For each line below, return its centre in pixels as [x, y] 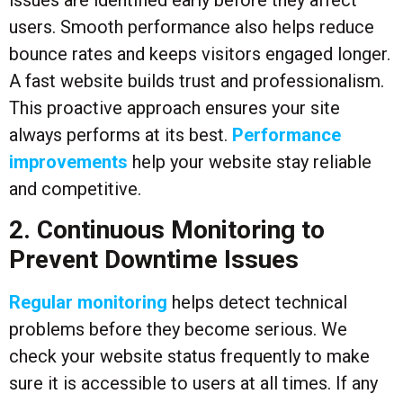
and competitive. [75, 188]
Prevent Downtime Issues [154, 260]
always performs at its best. [118, 134]
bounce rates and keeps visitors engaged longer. [200, 54]
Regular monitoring [88, 303]
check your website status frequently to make [189, 357]
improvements [68, 161]
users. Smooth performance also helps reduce [192, 27]
